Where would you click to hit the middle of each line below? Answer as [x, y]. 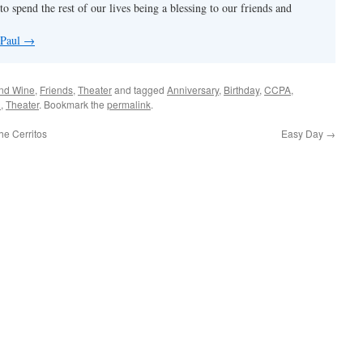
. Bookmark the [73, 104]
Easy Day [303, 133]
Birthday [241, 90]
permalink [129, 104]
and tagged [139, 90]
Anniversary [193, 90]
